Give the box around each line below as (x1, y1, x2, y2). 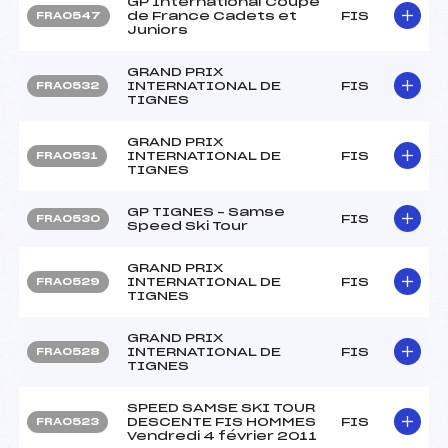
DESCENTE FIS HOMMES (127, 415, 316, 428)
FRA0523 (36, 416, 99, 427)
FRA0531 (36, 150, 98, 161)
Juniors (127, 23, 188, 36)
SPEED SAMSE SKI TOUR (127, 401, 315, 414)
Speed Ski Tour (127, 219, 248, 232)
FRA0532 (36, 80, 99, 91)
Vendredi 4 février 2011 (127, 429, 317, 442)
